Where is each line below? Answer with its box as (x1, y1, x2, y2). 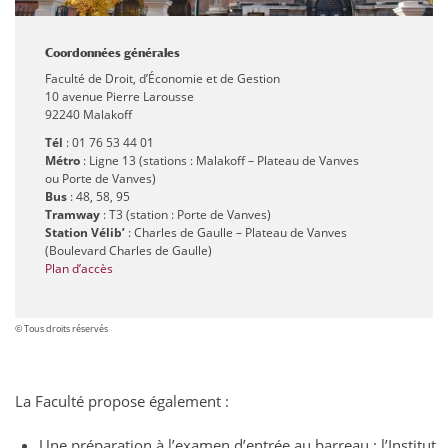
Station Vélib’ (45, 224, 125, 242)
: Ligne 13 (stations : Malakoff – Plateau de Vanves (80, 152, 359, 170)
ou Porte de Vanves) (45, 170, 156, 188)
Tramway (45, 206, 100, 224)
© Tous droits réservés (15, 322, 108, 336)
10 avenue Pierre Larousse (45, 88, 194, 106)
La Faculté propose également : (15, 391, 229, 412)
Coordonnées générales (45, 46, 183, 61)
